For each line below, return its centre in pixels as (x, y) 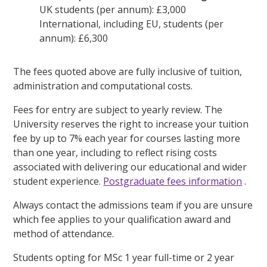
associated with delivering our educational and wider (130, 167)
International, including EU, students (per (132, 24)
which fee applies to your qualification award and (122, 220)
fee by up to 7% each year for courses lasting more (127, 139)
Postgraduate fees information (173, 181)
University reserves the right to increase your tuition (131, 124)
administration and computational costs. (103, 86)
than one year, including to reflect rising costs (115, 153)
